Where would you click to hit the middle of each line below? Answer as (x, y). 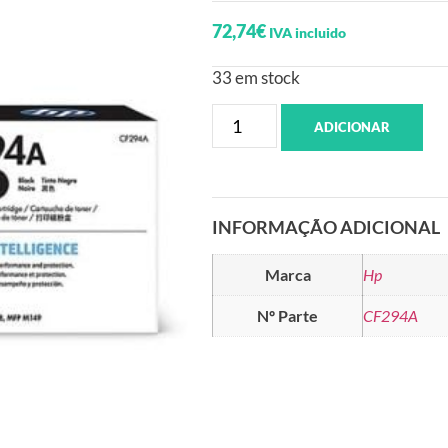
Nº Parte (287, 315)
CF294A (390, 315)
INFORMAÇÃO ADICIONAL (326, 226)
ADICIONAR (352, 126)
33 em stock (256, 78)
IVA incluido (307, 32)
